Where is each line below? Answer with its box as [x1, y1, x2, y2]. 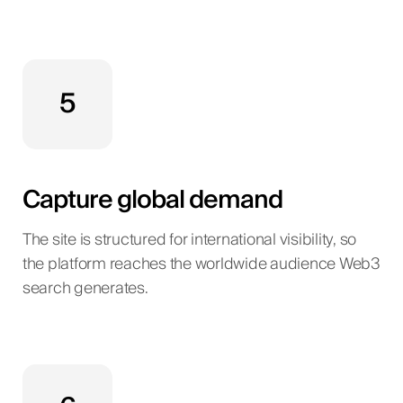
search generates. [22, 274, 148, 302]
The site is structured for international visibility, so [22, 226, 357, 254]
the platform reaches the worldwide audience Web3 [22, 250, 381, 278]
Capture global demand [22, 179, 282, 222]
